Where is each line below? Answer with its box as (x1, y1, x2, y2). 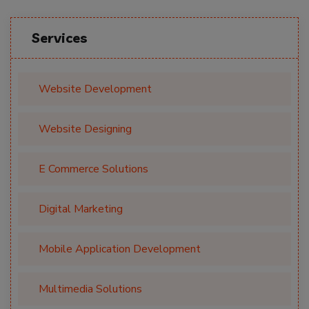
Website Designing (39, 121, 132, 137)
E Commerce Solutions (39, 161, 148, 177)
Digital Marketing (39, 201, 123, 217)
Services (32, 29, 88, 47)
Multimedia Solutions (39, 281, 142, 297)
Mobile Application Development (39, 241, 201, 257)
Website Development (39, 81, 152, 97)
